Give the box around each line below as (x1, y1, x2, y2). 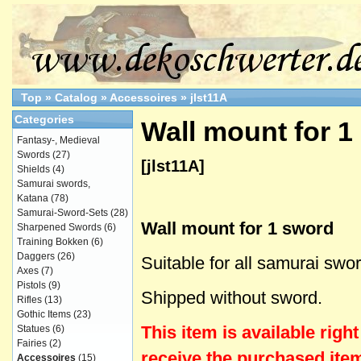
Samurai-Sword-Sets (17, 207, 108, 218)
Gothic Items (17, 309, 71, 320)
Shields (17, 164, 50, 175)
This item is (141, 322, 242, 343)
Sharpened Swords (17, 222, 102, 233)
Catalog (55, 91, 98, 104)
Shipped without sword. (141, 288, 322, 309)
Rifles (17, 294, 42, 305)
